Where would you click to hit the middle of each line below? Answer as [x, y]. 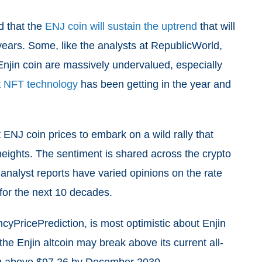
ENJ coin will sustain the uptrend [121, 26]
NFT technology [41, 84]
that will [216, 26]
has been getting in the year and [154, 84]
